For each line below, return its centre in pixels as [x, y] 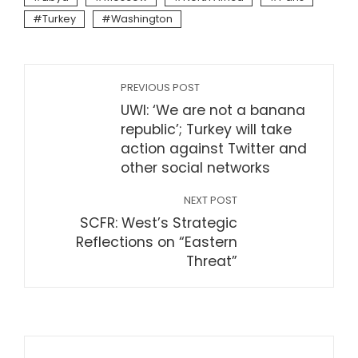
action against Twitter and [214, 149]
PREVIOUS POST [160, 88]
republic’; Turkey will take [206, 130]
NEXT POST [211, 201]
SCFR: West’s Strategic [159, 223]
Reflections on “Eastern [157, 243]
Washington [142, 19]
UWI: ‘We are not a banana [213, 111]
